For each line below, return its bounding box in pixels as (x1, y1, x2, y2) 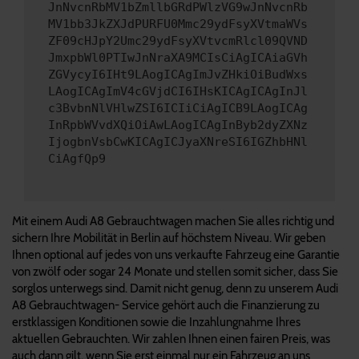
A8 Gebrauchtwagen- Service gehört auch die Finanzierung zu (12, 297, 320, 313)
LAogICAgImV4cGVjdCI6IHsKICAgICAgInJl (48, 84, 308, 99)
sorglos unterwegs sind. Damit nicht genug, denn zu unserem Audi (12, 280, 338, 296)
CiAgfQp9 (48, 151, 106, 167)
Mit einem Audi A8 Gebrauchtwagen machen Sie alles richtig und (12, 213, 334, 228)
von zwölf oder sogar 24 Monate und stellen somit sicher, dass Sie (12, 264, 338, 279)
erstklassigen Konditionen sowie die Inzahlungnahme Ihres (12, 314, 301, 329)
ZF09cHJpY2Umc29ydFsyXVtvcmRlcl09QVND (48, 34, 308, 49)
